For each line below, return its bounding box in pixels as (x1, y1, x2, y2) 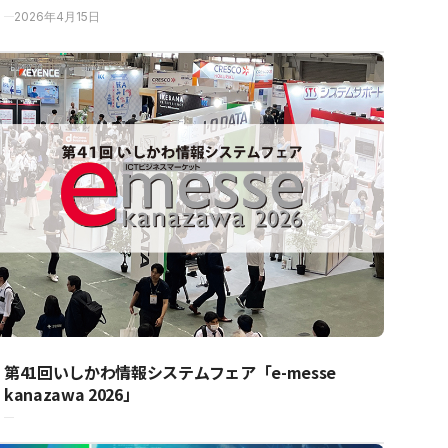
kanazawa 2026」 (4, 381, 139, 406)
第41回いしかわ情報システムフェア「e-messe (4, 359, 336, 384)
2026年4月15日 (14, 8, 100, 24)
